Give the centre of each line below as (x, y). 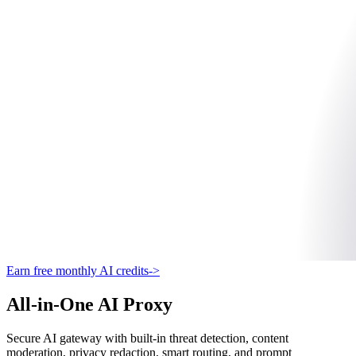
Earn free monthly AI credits (77, 271)
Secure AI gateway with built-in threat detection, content (147, 338)
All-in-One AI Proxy (89, 304)
